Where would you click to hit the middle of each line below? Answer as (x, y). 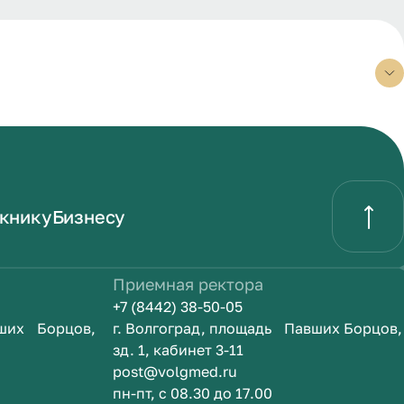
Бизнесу (89, 216)
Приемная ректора (188, 284)
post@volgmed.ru (174, 372)
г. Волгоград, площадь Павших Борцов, (257, 328)
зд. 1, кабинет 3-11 (178, 350)
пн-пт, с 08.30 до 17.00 (192, 393)
